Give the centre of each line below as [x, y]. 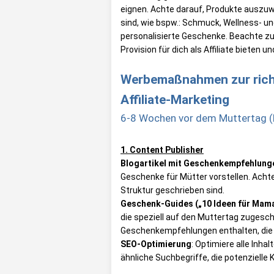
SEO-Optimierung [156, 244]
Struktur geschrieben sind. [172, 190]
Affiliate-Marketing [175, 99]
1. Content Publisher [162, 150]
